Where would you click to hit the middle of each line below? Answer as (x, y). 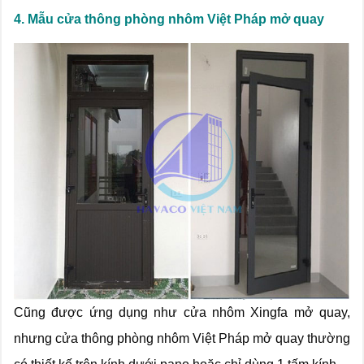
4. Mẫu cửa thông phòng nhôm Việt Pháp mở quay (169, 19)
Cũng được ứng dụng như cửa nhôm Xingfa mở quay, (182, 312)
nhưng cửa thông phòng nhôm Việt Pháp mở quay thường (182, 338)
